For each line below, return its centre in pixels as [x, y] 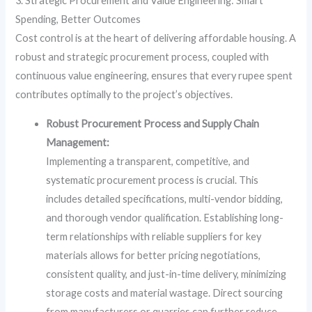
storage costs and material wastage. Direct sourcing [165, 292]
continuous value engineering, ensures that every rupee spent [154, 76]
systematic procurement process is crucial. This [153, 180]
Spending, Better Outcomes [78, 19]
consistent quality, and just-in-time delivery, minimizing [166, 274]
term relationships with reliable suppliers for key [154, 236]
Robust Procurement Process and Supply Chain [153, 123]
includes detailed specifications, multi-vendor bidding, [165, 198]
